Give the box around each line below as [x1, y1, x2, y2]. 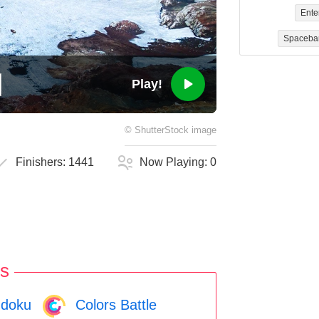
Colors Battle [71, 296, 157, 313]
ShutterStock [135, 125, 189, 136]
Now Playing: [140, 156, 211, 169]
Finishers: [16, 156, 69, 169]
